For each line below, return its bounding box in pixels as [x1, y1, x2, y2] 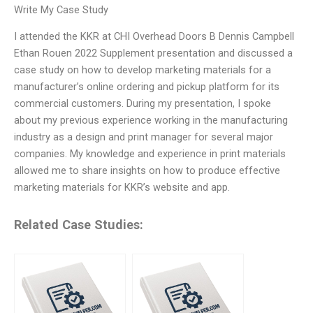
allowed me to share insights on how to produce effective [14, 164, 280, 177]
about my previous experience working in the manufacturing [14, 114, 288, 126]
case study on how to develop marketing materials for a [14, 64, 271, 76]
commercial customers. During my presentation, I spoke [14, 97, 271, 110]
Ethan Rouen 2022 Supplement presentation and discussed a [14, 47, 293, 59]
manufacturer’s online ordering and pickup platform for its [14, 80, 279, 93]
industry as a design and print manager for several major [14, 131, 273, 143]
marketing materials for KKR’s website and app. [14, 181, 230, 194]
